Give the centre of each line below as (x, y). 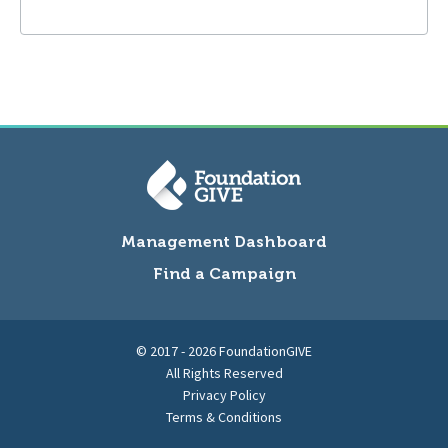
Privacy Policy (224, 395)
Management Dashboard (224, 242)
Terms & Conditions (224, 417)
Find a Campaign (224, 274)
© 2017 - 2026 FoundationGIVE (224, 351)
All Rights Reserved (224, 373)
